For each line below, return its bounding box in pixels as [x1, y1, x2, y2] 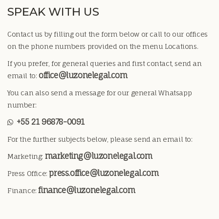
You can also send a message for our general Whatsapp [7, 88, 192, 97]
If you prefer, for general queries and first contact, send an [7, 59, 202, 67]
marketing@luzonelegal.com [44, 151, 153, 161]
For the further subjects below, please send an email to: [7, 135, 193, 143]
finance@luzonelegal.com [38, 185, 135, 195]
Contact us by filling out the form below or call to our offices [7, 30, 208, 38]
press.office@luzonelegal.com [49, 168, 159, 178]
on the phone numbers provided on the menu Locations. [7, 42, 198, 50]
